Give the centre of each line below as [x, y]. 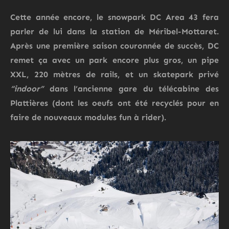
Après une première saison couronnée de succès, [109, 46]
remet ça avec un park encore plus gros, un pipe [114, 60]
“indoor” [27, 89]
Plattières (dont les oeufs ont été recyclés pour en [114, 103]
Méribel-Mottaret [183, 32]
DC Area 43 [174, 17]
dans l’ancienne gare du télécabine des [131, 89]
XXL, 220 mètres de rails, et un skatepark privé [114, 75]
